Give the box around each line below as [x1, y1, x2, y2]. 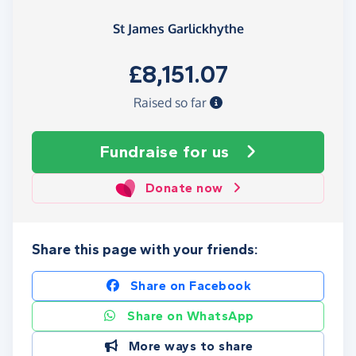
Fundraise [99, 142, 183, 162]
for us [182, 142, 230, 162]
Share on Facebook [130, 278, 252, 294]
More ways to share [128, 339, 253, 354]
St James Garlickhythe [112, 21, 244, 37]
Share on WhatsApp [127, 308, 254, 324]
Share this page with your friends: [32, 241, 258, 259]
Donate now [145, 180, 223, 196]
